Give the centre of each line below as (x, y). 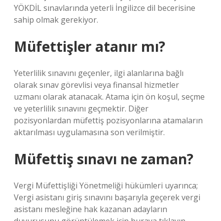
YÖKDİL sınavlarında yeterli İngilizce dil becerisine (105, 8)
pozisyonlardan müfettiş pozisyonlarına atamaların (108, 120)
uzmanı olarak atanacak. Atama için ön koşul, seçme (109, 97)
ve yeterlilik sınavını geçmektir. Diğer (81, 109)
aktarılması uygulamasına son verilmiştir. (89, 132)
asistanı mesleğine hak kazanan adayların (91, 209)
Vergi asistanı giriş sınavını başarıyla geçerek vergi (107, 197)
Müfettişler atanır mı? (90, 46)
